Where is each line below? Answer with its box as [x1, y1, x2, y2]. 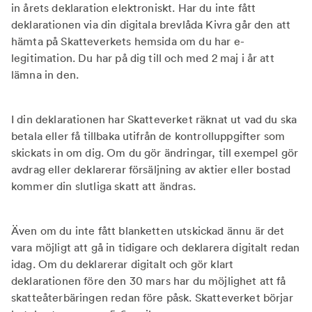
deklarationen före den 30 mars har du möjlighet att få [11, 274, 286, 288]
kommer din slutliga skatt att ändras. [11, 179, 199, 193]
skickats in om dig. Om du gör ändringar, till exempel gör [11, 146, 299, 159]
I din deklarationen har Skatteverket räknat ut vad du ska [11, 112, 297, 126]
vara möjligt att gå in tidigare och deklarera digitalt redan [11, 240, 300, 254]
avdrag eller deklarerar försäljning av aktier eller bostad [11, 162, 291, 176]
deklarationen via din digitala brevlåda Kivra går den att [11, 17, 291, 31]
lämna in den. [11, 68, 79, 81]
